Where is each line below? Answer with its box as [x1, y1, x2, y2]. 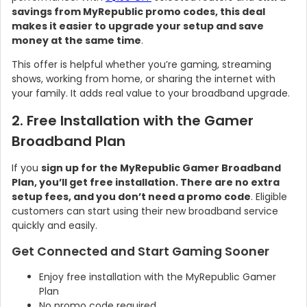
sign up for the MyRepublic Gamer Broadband [41, 161, 281, 175]
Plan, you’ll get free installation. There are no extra [12, 175, 280, 190]
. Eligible [251, 190, 287, 204]
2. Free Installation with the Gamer [12, 111, 254, 131]
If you [12, 161, 41, 175]
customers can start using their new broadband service [12, 204, 278, 219]
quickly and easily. [12, 219, 97, 233]
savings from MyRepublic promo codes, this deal [12, 5, 265, 19]
